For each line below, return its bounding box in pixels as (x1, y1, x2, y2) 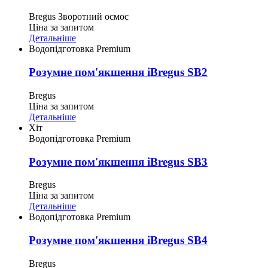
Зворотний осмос (58, 11, 129, 22)
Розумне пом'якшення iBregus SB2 (29, 66, 208, 79)
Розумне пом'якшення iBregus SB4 (29, 234, 208, 247)
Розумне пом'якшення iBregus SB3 (29, 155, 208, 168)
